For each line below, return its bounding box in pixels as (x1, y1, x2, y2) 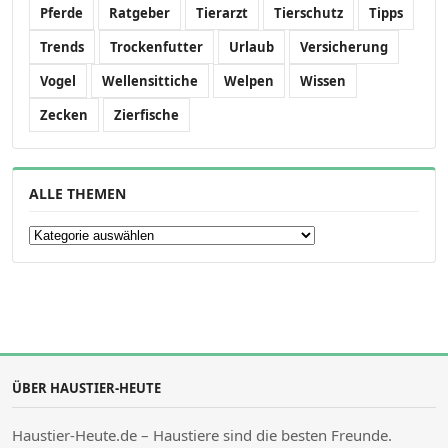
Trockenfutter (110, 37, 203, 56)
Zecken (40, 105, 88, 124)
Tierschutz (274, 3, 343, 22)
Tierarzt (196, 3, 248, 22)
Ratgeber (109, 3, 170, 22)
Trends (40, 37, 84, 56)
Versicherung (300, 37, 388, 56)
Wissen (300, 71, 346, 90)
